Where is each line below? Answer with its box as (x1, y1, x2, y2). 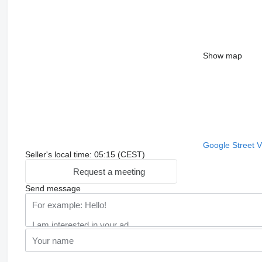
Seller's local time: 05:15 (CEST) (25, 150, 145, 160)
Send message (25, 184, 81, 194)
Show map (202, 51, 242, 61)
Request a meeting (73, 166, 145, 177)
